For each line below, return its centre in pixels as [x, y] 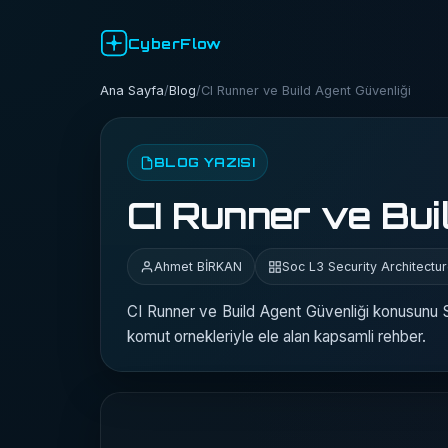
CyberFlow [175, 43]
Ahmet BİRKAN [198, 266]
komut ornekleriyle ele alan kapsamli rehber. [276, 336]
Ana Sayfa [132, 90]
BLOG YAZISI [205, 162]
